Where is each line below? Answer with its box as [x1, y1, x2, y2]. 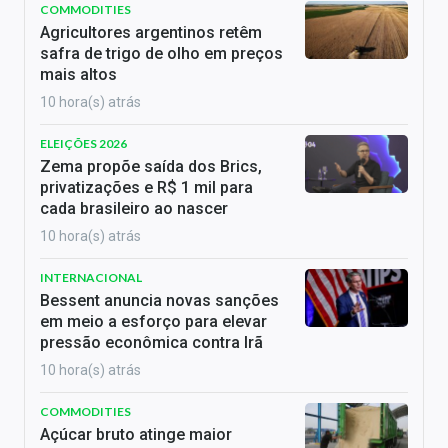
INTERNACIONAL [40, 270, 142, 286]
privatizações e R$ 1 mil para [40, 178, 253, 198]
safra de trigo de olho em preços [40, 44, 283, 64]
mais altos [40, 65, 117, 85]
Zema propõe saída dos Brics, [40, 157, 262, 177]
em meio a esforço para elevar [40, 312, 267, 332]
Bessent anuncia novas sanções [40, 291, 279, 311]
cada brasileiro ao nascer [40, 199, 228, 219]
